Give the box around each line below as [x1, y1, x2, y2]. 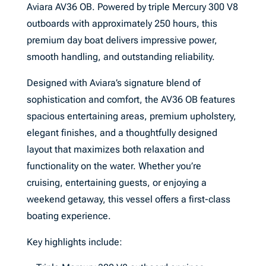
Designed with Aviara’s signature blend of [26, 77, 201, 88]
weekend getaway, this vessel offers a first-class [26, 194, 230, 205]
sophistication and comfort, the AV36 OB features [26, 94, 235, 105]
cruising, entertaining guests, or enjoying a [26, 177, 207, 188]
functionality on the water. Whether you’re [26, 160, 201, 172]
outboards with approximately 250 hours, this [26, 18, 217, 29]
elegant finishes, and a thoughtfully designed [26, 127, 217, 138]
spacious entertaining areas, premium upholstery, [26, 110, 236, 122]
